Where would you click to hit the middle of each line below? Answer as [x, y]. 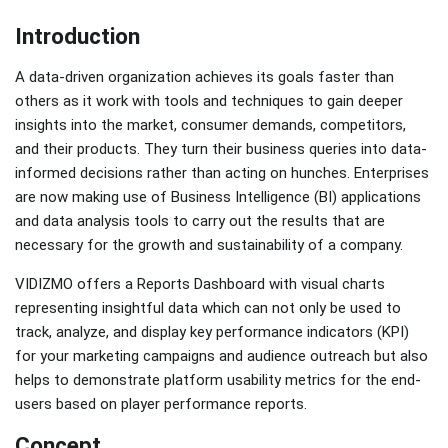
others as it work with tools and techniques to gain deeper [209, 101]
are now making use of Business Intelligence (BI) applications [218, 197]
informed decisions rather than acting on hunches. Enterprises [222, 173]
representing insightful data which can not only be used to [208, 308]
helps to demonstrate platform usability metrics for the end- [218, 380]
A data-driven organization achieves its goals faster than [204, 77]
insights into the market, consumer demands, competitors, [210, 125]
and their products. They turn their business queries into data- [221, 149]
